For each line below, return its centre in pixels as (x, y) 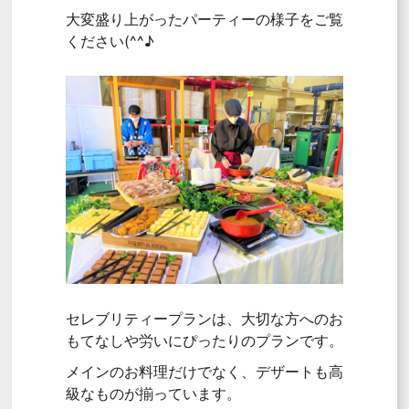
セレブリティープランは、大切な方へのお (204, 318)
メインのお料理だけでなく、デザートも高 (204, 371)
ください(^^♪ (110, 42)
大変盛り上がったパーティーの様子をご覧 (204, 20)
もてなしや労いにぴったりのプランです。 (204, 340)
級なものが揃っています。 (153, 393)
